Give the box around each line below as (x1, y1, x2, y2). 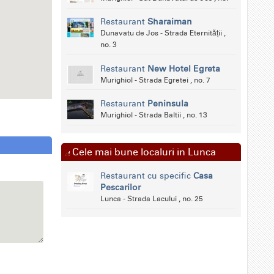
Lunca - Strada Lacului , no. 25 (100, 194, 203, 204)
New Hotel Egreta (147, 63, 220, 74)
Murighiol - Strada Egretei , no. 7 (100, 75, 210, 84)
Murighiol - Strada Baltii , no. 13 (100, 111, 207, 120)
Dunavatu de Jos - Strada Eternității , (100, 29, 226, 38)
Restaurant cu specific (100, 171, 193, 182)
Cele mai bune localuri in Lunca (70, 146, 216, 158)
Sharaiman (147, 17, 192, 28)
